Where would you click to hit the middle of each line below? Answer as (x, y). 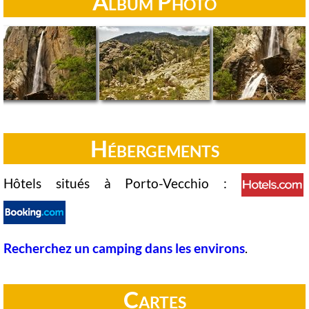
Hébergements (154, 148)
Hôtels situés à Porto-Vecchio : (122, 183)
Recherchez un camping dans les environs (124, 248)
